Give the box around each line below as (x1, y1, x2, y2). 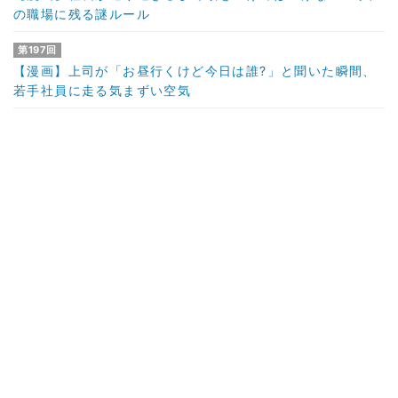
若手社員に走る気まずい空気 (13, 83, 192, 99)
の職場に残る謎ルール (13, 6, 150, 22)
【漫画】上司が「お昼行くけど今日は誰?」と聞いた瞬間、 (13, 63, 377, 79)
